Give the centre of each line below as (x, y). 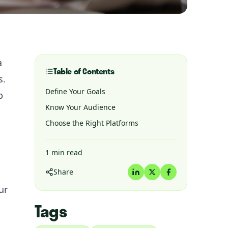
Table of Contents (84, 71)
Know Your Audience (80, 107)
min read (66, 152)
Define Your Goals (75, 91)
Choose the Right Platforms (92, 123)
